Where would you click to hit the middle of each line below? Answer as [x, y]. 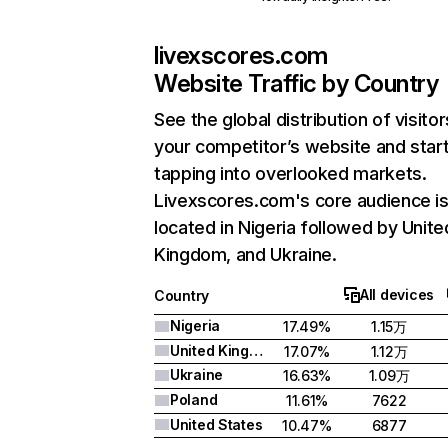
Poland [194, 399]
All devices [397, 294]
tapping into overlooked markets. [290, 173]
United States [216, 424]
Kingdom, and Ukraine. [245, 254]
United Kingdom [255, 350]
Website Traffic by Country [296, 83]
